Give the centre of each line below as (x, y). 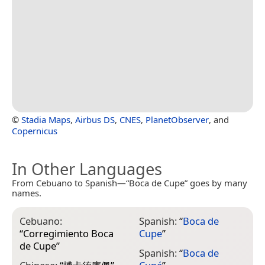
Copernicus (35, 131)
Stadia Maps (46, 120)
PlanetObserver (177, 120)
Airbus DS (95, 120)
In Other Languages (87, 169)
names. (27, 193)
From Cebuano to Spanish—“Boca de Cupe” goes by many (130, 183)
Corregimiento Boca (68, 234)
